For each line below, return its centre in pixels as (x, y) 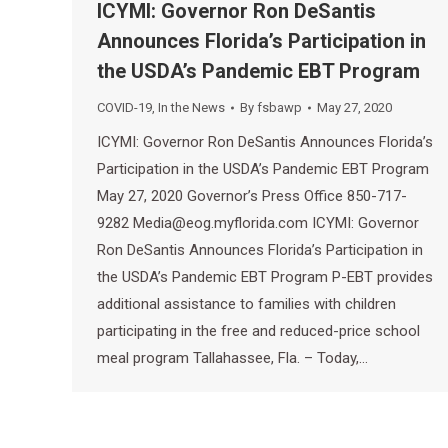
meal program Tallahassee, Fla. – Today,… (232, 358)
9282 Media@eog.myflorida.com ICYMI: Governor (258, 223)
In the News (191, 107)
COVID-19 (124, 107)
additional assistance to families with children (246, 304)
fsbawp (279, 107)
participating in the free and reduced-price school (258, 331)
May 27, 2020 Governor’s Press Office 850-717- (252, 196)
